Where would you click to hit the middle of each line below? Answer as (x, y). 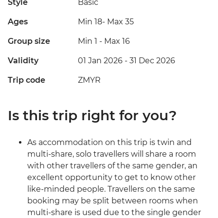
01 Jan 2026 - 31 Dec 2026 (127, 61)
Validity (23, 61)
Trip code (27, 80)
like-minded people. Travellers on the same (111, 189)
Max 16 (117, 41)
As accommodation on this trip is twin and (109, 143)
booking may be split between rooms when (113, 201)
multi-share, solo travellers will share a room (112, 154)
